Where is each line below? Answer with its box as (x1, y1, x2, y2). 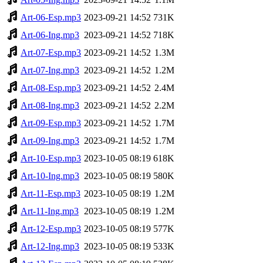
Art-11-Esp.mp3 (21, 188, 80, 198)
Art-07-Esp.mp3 (21, 47, 81, 58)
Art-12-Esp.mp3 (21, 223, 81, 234)
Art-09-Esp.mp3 (21, 117, 81, 128)
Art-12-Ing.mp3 (21, 241, 79, 251)
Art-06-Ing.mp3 (21, 29, 79, 40)
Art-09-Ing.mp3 (21, 135, 79, 146)
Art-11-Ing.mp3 (21, 205, 79, 216)
